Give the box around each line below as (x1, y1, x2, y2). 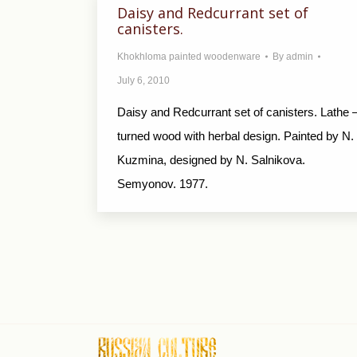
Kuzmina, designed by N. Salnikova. (117, 153, 305, 167)
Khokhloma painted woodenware (117, 51, 261, 62)
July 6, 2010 (117, 75, 170, 86)
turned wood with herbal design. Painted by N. (117, 129, 354, 143)
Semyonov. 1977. (117, 177, 208, 190)
